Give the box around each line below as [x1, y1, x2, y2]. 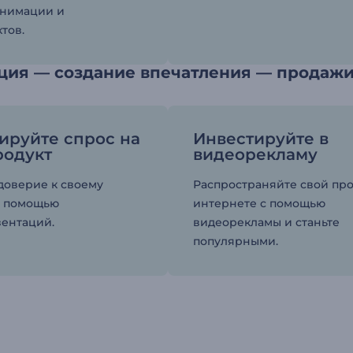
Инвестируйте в [193, 129, 329, 149]
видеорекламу [193, 145, 318, 165]
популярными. [193, 234, 279, 249]
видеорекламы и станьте [193, 215, 340, 230]
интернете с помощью [193, 196, 326, 211]
